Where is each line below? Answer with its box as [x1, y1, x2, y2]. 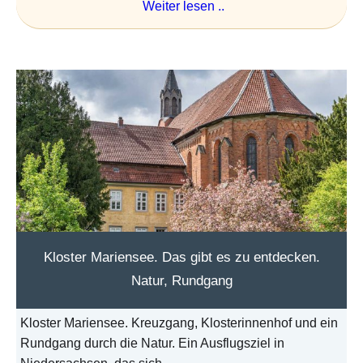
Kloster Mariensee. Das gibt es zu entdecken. [43, 250, 320, 266]
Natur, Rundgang [130, 273, 233, 289]
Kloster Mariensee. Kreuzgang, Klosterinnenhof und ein [20, 316, 338, 331]
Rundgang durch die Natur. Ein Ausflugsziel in [20, 336, 284, 351]
